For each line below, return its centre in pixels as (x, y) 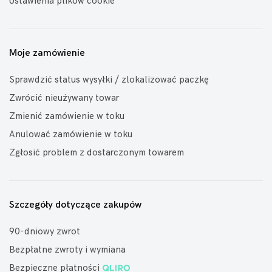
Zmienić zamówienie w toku (67, 116)
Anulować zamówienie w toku (71, 134)
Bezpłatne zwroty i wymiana (67, 250)
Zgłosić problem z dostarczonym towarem (97, 153)
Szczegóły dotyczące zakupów (75, 205)
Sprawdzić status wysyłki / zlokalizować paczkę (109, 80)
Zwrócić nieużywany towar (64, 98)
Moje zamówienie (47, 53)
